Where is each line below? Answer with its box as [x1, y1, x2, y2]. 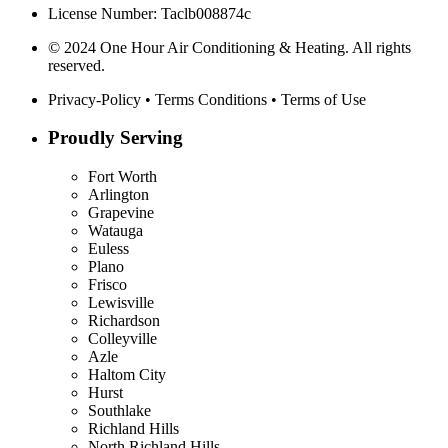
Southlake [88, 402, 151, 419]
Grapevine [88, 204, 154, 221]
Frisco [88, 276, 127, 293]
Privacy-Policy [48, 90, 145, 108]
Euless [88, 240, 129, 257]
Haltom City [88, 366, 166, 383]
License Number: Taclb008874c [48, 4, 251, 22]
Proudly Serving [48, 127, 183, 149]
